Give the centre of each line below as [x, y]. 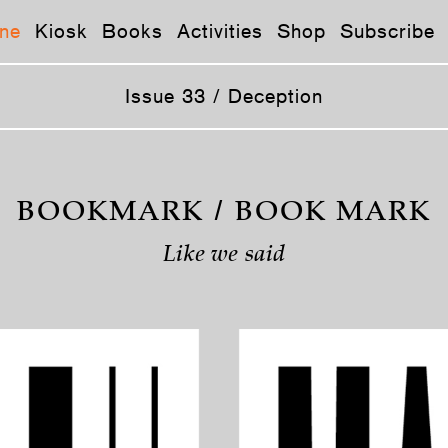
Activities [220, 31]
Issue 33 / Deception [224, 96]
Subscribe [387, 31]
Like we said [224, 256]
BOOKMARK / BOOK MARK [224, 214]
